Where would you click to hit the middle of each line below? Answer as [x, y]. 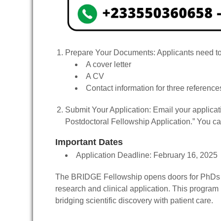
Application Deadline [113, 155]
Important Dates [89, 142]
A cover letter [109, 65]
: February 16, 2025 [184, 155]
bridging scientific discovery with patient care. [134, 201]
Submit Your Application [107, 110]
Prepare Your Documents [109, 53]
